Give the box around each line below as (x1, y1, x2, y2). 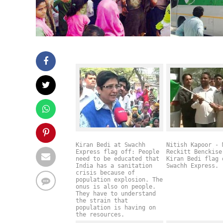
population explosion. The (76, 176, 163, 184)
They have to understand (76, 190, 156, 198)
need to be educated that (76, 155, 159, 163)
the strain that (76, 197, 128, 205)
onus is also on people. (76, 183, 156, 191)
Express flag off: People (76, 148, 159, 156)
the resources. (76, 211, 128, 219)
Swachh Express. (166, 162, 222, 170)
